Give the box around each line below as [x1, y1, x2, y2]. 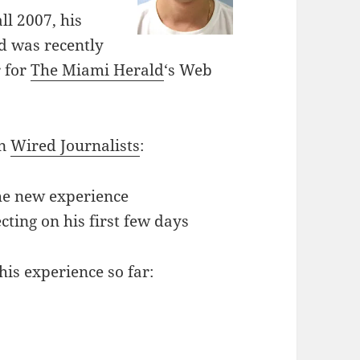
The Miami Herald [31, 59, 165, 81]
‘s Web [164, 59, 213, 81]
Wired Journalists [10, 135, 141, 157]
